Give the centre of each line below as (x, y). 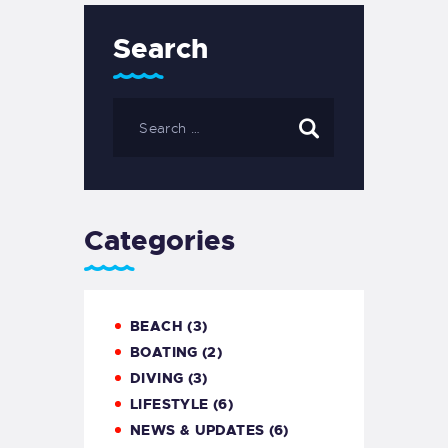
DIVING (157, 378)
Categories (159, 241)
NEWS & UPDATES (197, 430)
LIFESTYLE (169, 404)
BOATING (164, 352)
